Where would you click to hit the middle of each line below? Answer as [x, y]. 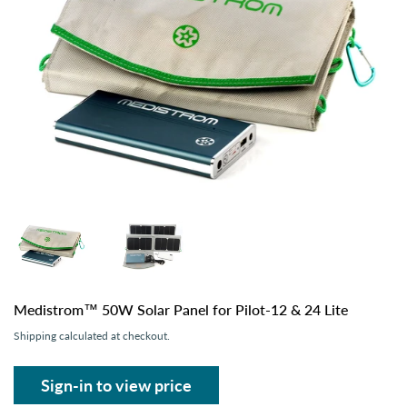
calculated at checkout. [113, 335]
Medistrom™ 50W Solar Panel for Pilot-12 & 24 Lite [181, 309]
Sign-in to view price [116, 385]
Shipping [35, 335]
